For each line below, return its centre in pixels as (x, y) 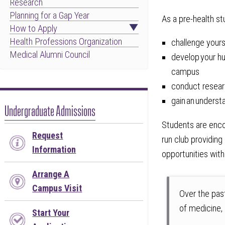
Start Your (51, 212)
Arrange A (51, 174)
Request (48, 135)
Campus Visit (57, 188)
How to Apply (33, 28)
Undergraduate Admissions (50, 109)
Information (54, 149)
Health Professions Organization (66, 41)
